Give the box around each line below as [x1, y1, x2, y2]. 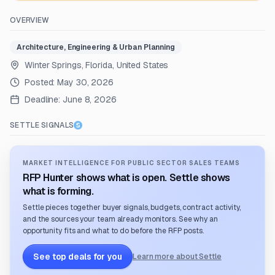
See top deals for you [33, 251, 122, 262]
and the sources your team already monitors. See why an [23, 214, 218, 224]
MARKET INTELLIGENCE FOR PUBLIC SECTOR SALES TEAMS [23, 159, 240, 167]
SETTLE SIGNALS [10, 120, 74, 130]
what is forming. [23, 185, 94, 198]
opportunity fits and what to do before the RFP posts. [23, 226, 204, 236]
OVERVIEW [10, 15, 50, 25]
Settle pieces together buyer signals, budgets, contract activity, [23, 203, 241, 212]
